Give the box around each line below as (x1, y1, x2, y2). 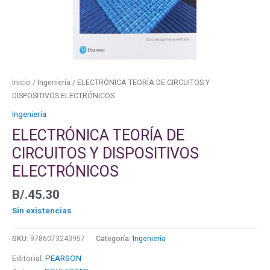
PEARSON (45, 253, 81, 263)
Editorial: (12, 253, 45, 263)
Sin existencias (12, 206, 72, 216)
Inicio (12, 78, 31, 87)
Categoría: (96, 234, 133, 243)
